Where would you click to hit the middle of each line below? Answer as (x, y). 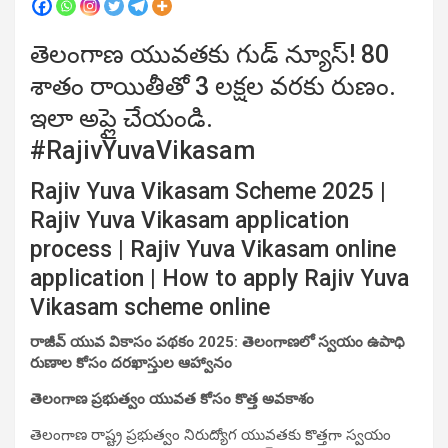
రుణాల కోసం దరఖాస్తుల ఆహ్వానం (131, 362)
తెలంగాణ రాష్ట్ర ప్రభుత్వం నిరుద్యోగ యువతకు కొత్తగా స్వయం (210, 434)
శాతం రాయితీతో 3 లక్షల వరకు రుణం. (213, 86)
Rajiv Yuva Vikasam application (189, 220)
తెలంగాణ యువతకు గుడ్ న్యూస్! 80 (209, 54)
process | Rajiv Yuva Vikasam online (213, 249)
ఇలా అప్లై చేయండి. (121, 118)
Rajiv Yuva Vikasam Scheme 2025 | (208, 191)
